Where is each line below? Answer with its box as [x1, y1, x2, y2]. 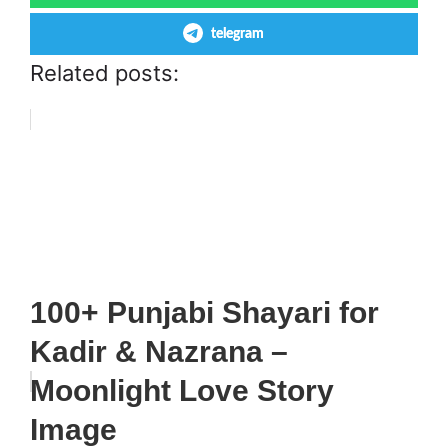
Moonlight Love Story [30, 374, 334, 407]
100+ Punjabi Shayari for [30, 296, 379, 329]
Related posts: [30, 60, 179, 86]
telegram [210, 27, 264, 41]
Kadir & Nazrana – [30, 335, 288, 368]
